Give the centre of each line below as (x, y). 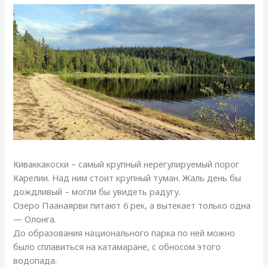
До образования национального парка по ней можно (124, 233)
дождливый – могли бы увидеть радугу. (97, 192)
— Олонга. (35, 219)
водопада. (35, 261)
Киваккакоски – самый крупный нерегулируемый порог (127, 164)
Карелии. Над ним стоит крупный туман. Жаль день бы (127, 178)
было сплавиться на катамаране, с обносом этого (117, 247)
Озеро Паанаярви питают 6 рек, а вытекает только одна (132, 205)
